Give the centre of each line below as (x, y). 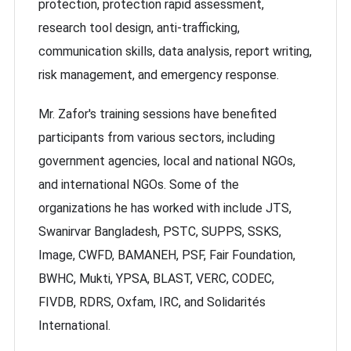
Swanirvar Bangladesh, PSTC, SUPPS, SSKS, (160, 232)
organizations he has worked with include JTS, (165, 208)
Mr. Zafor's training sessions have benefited (157, 114)
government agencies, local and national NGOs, (167, 161)
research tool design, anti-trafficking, (139, 28)
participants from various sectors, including (157, 138)
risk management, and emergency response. (159, 75)
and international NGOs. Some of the (139, 185)
